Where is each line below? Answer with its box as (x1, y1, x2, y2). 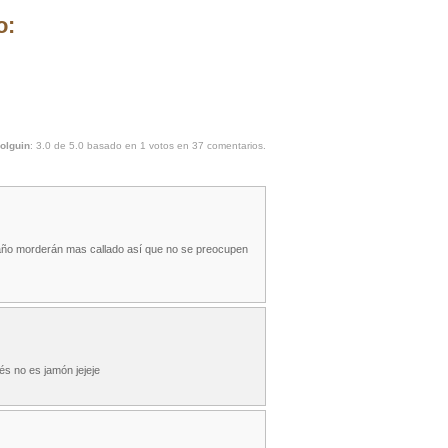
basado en (84, 139, 140, 151)
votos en (146, 139, 192, 151)
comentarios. (204, 139, 266, 151)
